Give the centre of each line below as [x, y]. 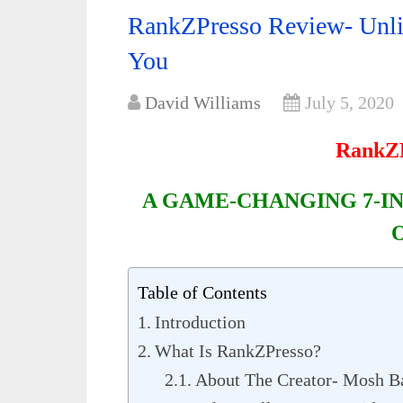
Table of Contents [202, 292]
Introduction [200, 322]
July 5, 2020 [349, 103]
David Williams [203, 103]
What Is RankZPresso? [238, 351]
